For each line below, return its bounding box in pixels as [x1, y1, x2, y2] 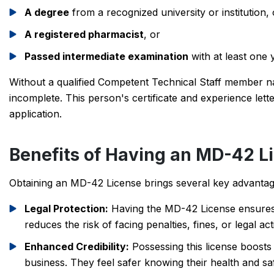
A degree [24, 6, 69, 18]
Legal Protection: [24, 202, 108, 215]
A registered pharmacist [24, 28, 144, 40]
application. [9, 108, 62, 120]
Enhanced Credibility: [24, 240, 129, 253]
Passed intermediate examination [24, 50, 188, 62]
